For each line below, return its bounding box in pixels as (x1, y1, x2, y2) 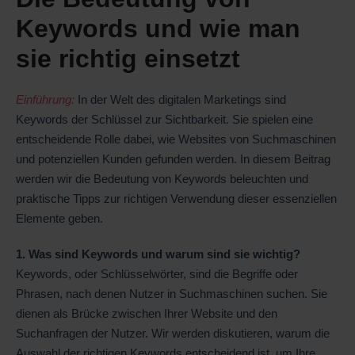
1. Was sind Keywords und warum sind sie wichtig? (16, 247, 300, 261)
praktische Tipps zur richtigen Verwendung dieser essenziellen (16, 192, 337, 206)
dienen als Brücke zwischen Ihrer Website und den (16, 307, 277, 321)
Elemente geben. (16, 212, 103, 226)
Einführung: (16, 93, 74, 107)
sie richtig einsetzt (16, 44, 240, 74)
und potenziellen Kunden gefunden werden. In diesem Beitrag (16, 152, 330, 166)
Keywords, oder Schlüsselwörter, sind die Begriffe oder (16, 267, 298, 281)
